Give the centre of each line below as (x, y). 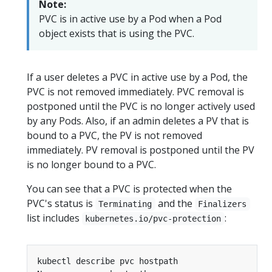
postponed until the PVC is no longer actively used (141, 106)
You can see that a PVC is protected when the (129, 189)
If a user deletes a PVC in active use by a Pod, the (137, 77)
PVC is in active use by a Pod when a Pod (130, 19)
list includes (54, 218)
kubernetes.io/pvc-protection (153, 218)
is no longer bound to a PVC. (91, 164)
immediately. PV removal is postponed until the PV (141, 150)
